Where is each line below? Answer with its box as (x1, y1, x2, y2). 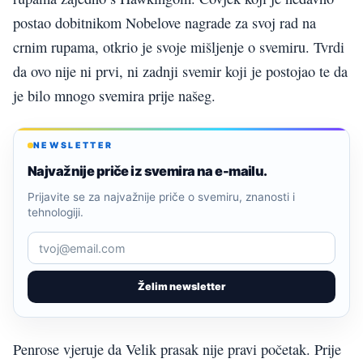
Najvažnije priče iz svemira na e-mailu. (28, 163, 267, 180)
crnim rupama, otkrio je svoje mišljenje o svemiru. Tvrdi (13, 36, 344, 57)
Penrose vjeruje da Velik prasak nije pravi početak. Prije (13, 340, 341, 360)
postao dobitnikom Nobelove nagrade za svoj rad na (13, 12, 316, 32)
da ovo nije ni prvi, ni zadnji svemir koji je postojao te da (13, 61, 348, 81)
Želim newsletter (138, 280, 225, 293)
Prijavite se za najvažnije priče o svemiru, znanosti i (28, 190, 295, 204)
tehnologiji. (28, 206, 83, 220)
